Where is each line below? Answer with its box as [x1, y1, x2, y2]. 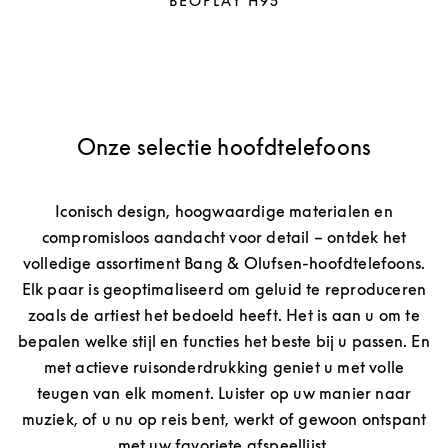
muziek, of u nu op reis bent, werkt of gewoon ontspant [21, 409, 427, 429]
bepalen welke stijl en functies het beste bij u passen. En [18, 331, 430, 351]
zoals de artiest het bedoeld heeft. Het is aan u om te [28, 305, 420, 325]
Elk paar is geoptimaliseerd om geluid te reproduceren [21, 279, 427, 299]
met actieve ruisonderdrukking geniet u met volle [43, 357, 405, 377]
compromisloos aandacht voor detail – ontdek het [41, 227, 407, 247]
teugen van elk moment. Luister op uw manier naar [36, 383, 412, 403]
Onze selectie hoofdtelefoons [76, 134, 372, 160]
